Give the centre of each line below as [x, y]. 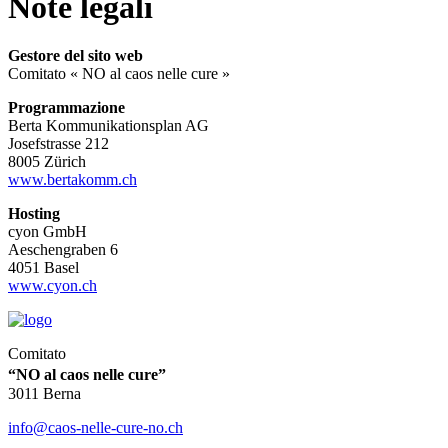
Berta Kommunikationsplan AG [108, 126]
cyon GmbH [47, 232]
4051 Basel [43, 268]
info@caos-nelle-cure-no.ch [95, 428]
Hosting [34, 214]
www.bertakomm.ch [72, 180]
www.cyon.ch [52, 286]
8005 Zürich [47, 162]
